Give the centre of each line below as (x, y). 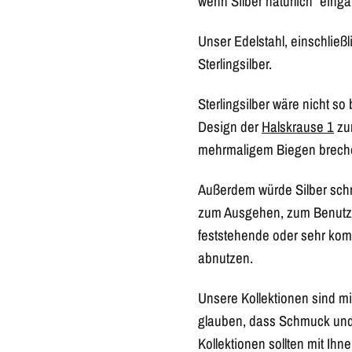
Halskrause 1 (298, 127)
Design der (230, 127)
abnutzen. (225, 258)
